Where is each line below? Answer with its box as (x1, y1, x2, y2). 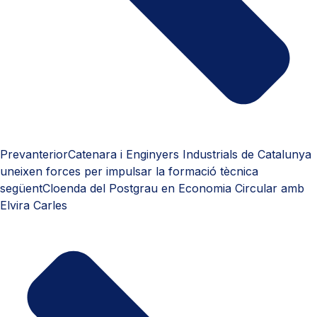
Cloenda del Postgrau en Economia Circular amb (42, 181, 304, 196)
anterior (25, 147, 68, 162)
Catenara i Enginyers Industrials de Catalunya (68, 147, 311, 162)
